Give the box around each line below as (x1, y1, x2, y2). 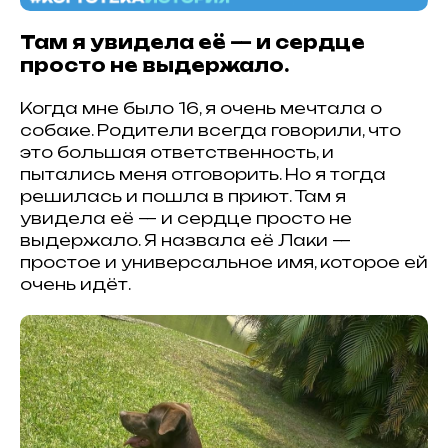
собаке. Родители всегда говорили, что (20, 120, 401, 141)
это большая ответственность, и (20, 142, 334, 163)
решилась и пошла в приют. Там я (20, 186, 346, 207)
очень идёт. (20, 274, 131, 295)
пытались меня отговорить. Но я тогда (20, 164, 386, 185)
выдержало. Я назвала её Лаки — (20, 230, 351, 251)
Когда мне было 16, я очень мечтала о (20, 98, 382, 119)
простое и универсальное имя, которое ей (20, 252, 428, 273)
